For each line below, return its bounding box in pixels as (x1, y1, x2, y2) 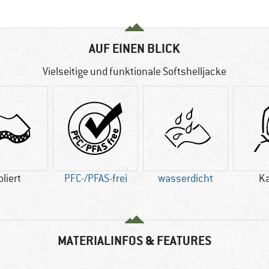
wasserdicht (158, 172, 213, 186)
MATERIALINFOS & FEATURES (58, 232, 211, 249)
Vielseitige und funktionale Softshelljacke (43, 65, 226, 79)
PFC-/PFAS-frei (64, 172, 127, 186)
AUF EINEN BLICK (89, 40, 180, 57)
